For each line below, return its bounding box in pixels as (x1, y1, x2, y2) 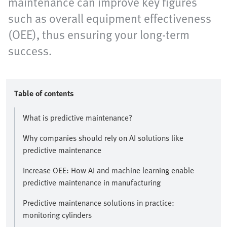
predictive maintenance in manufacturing (23, 176, 161, 189)
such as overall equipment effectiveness (8, 9, 211, 27)
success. (8, 42, 52, 60)
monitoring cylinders (23, 209, 92, 221)
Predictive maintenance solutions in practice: (23, 197, 174, 209)
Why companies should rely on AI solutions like (23, 132, 183, 144)
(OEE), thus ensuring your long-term (8, 25, 190, 44)
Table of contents (14, 87, 74, 100)
